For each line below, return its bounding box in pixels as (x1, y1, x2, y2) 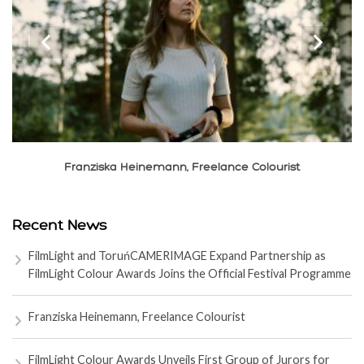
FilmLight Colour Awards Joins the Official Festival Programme (28, 266, 351, 280)
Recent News (12, 217, 107, 233)
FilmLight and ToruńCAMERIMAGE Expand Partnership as (28, 248, 326, 262)
